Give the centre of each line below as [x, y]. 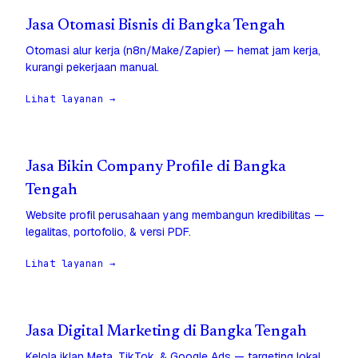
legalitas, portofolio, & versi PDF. [108, 232]
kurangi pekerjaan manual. [92, 68]
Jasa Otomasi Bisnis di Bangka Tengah [155, 26]
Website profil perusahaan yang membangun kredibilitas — [175, 215]
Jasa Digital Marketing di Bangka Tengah [166, 332]
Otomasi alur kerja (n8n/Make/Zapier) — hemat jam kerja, [173, 51]
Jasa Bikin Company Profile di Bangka [156, 168]
